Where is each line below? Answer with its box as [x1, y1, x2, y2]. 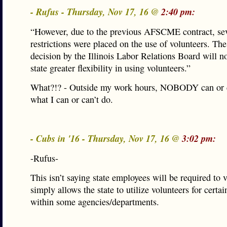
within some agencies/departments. [30, 196, 159, 208]
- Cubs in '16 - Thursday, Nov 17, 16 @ [30, 132, 182, 145]
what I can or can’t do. [30, 93, 113, 105]
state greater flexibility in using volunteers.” [30, 62, 191, 74]
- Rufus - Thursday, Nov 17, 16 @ [30, 5, 161, 18]
